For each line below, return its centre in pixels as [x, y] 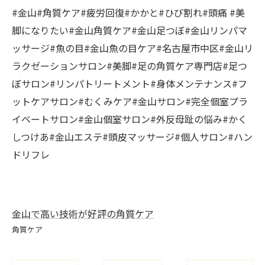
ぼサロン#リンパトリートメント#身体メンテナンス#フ [130, 83]
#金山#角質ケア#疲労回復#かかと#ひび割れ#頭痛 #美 [128, 12]
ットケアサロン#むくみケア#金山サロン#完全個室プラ [130, 101]
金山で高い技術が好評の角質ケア [83, 214]
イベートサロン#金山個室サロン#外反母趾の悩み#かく [130, 119]
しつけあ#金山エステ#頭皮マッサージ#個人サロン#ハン [132, 137]
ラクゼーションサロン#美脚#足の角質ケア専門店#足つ [130, 66]
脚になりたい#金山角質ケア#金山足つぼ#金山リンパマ [130, 30]
